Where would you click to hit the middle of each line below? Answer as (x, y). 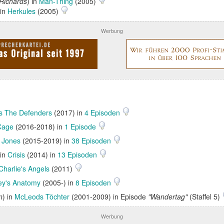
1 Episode (81, 126)
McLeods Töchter (42, 196)
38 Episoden (92, 140)
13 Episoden (78, 154)
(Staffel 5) (205, 196)
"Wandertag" (168, 196)
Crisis (16, 154)
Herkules (21, 11)
